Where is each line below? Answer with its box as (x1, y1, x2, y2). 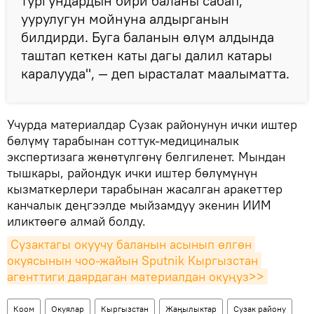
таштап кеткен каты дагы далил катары (21, 46, 272, 64)
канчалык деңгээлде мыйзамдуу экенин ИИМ (7, 197, 271, 214)
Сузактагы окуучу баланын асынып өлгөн (11, 236, 252, 253)
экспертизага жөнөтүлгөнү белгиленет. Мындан (7, 149, 285, 165)
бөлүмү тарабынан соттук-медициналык (7, 132, 239, 149)
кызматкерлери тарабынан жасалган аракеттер (7, 181, 282, 198)
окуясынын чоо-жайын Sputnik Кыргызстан (7, 252, 258, 269)
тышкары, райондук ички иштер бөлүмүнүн (7, 165, 257, 182)
